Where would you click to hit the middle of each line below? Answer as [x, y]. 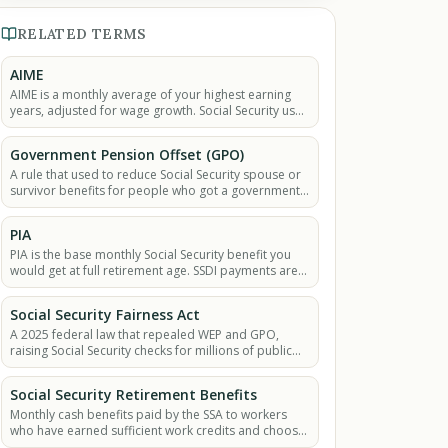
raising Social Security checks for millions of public [151, 350]
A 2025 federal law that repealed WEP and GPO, [144, 334]
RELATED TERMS [82, 34]
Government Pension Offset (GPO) [127, 154]
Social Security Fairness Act [105, 314]
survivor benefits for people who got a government [155, 190]
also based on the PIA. [73, 286]
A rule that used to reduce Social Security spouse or [155, 174]
